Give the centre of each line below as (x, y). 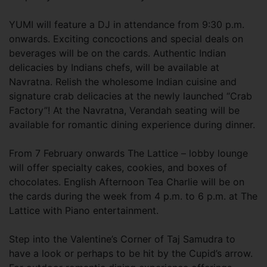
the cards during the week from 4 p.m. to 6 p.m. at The (133, 196)
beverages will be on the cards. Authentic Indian (117, 53)
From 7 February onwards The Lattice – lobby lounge (128, 153)
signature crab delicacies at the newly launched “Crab (131, 96)
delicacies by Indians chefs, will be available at (114, 67)
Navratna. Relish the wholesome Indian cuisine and (123, 82)
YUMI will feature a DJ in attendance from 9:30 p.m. (127, 24)
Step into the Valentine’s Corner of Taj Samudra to (122, 239)
